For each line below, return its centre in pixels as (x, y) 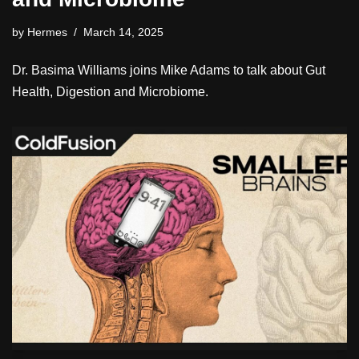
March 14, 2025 (123, 32)
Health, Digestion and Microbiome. (110, 92)
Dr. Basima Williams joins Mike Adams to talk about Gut (169, 71)
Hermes (47, 32)
